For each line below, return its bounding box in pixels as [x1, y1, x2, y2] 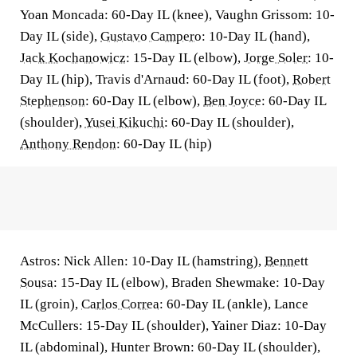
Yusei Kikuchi [84, 115, 164, 130]
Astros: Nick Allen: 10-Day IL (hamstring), [20, 253, 265, 269]
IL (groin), [20, 296, 81, 312]
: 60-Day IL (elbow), [85, 93, 203, 108]
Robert [292, 72, 331, 87]
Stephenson [20, 93, 85, 108]
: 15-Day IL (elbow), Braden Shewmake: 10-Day [53, 275, 325, 290]
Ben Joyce [203, 93, 261, 108]
